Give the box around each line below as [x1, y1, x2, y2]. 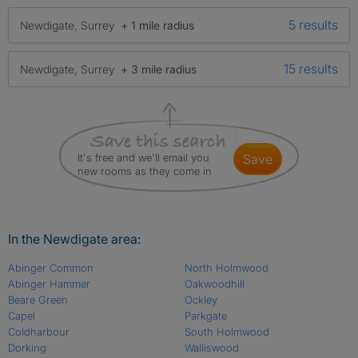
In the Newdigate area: [8, 231, 141, 247]
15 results [284, 61, 338, 77]
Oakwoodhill [184, 277, 245, 290]
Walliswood [184, 341, 239, 354]
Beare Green [8, 293, 68, 306]
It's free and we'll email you [78, 151, 209, 164]
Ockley [184, 293, 217, 306]
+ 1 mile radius [121, 18, 194, 32]
